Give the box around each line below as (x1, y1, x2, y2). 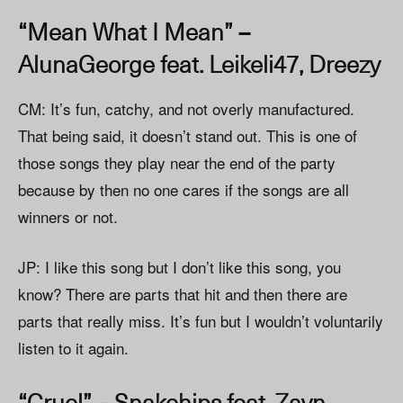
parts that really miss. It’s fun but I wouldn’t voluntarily (18, 309, 383, 333)
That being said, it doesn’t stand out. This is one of (18, 124, 357, 148)
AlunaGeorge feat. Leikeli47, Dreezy (18, 46, 381, 82)
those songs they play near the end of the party (18, 151, 336, 175)
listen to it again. (18, 336, 129, 360)
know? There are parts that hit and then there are (18, 282, 347, 306)
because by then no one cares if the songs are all (18, 178, 349, 201)
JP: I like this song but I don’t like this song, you (18, 255, 341, 279)
